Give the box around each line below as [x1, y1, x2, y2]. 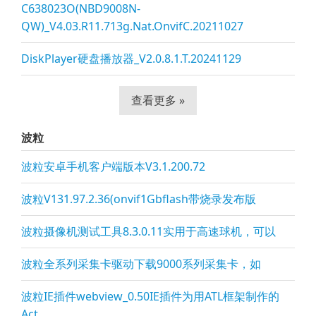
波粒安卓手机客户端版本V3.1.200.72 [21, 159, 205, 174]
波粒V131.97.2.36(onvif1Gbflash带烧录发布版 [21, 191, 256, 207]
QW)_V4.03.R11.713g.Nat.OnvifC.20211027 [21, 18, 243, 34]
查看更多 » [131, 92, 185, 108]
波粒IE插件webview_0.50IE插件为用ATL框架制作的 [21, 288, 279, 304]
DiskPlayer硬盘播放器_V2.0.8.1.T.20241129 [21, 51, 241, 66]
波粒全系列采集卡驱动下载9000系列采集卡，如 [21, 256, 261, 272]
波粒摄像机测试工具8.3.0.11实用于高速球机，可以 [21, 224, 276, 239]
